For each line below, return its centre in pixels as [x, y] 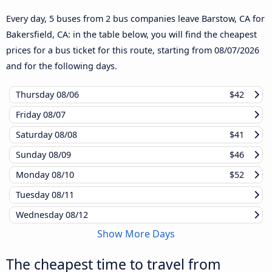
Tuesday [34, 195]
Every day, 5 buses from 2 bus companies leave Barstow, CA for [135, 19]
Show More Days [136, 234]
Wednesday [41, 215]
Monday [34, 175]
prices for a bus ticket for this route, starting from [110, 50]
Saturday [35, 135]
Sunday [32, 155]
